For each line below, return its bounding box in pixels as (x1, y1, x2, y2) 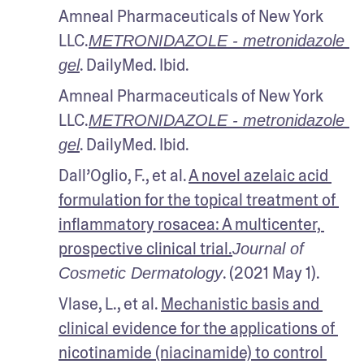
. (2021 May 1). (223, 262, 320, 284)
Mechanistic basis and (161, 292, 319, 314)
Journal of (232, 239, 304, 258)
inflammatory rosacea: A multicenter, (58, 213, 321, 235)
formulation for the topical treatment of (58, 188, 336, 210)
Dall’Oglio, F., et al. (58, 164, 188, 186)
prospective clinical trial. (58, 237, 232, 259)
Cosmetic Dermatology (58, 263, 223, 282)
